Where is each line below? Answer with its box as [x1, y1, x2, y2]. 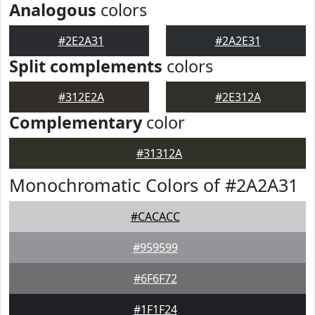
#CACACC [130, 209, 180, 224]
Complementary [9, 111, 142, 134]
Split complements [9, 55, 162, 77]
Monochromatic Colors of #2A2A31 [9, 173, 298, 197]
